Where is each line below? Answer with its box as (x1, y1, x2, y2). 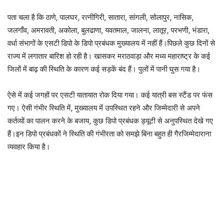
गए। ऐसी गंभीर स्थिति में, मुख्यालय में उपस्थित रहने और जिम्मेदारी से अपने (7, 103, 200, 112)
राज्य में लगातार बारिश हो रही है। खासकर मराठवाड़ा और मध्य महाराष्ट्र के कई (7, 51, 210, 61)
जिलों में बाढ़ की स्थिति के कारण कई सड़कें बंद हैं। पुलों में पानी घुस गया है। (7, 64, 201, 74)
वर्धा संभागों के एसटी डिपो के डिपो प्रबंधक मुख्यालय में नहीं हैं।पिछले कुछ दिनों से (7, 38, 215, 48)
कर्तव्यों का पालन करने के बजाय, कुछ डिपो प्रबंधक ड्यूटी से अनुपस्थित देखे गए (7, 116, 213, 125)
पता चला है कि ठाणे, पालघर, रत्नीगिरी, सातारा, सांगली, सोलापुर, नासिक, (7, 12, 194, 22)
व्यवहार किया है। (7, 142, 50, 151)
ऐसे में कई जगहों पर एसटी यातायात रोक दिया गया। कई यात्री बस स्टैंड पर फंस (7, 90, 213, 100)
